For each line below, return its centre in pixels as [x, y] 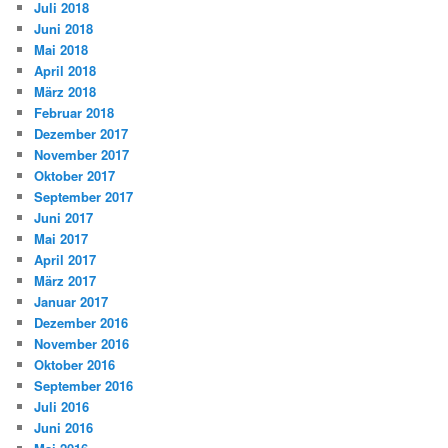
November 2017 [82, 154]
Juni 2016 [64, 427]
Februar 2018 [74, 112]
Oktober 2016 [75, 364]
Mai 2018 [61, 49]
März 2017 [65, 280]
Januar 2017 [71, 301]
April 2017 [65, 259]
